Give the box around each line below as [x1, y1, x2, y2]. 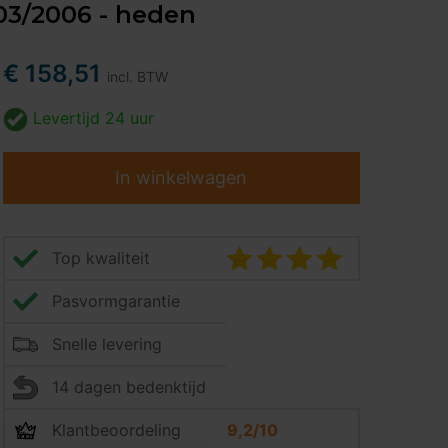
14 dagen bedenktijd [51, 377, 206, 398]
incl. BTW [106, 68, 168, 85]
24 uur [104, 108, 154, 128]
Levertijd [27, 108, 105, 128]
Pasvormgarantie [51, 291, 180, 312]
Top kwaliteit [51, 248, 150, 269]
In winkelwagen [115, 167, 248, 189]
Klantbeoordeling [51, 420, 181, 441]
